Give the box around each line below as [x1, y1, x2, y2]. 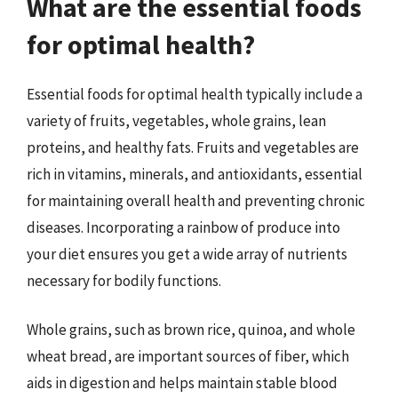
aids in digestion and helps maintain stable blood [27, 373, 338, 393]
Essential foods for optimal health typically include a [27, 84, 362, 104]
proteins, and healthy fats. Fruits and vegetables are [27, 137, 359, 157]
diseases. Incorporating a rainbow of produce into [27, 217, 340, 237]
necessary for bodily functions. [27, 270, 221, 291]
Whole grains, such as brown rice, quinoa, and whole [27, 320, 355, 339]
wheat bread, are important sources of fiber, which [27, 346, 349, 366]
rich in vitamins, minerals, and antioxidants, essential [27, 163, 362, 184]
